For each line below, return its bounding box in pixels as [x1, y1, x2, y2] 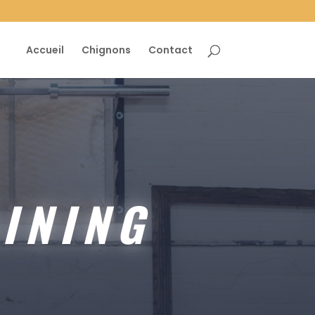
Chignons [81, 43, 131, 57]
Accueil [25, 43, 64, 57]
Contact [148, 43, 193, 57]
